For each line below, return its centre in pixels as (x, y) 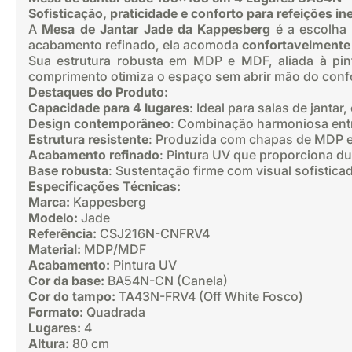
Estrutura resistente (88, 139)
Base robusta (68, 170)
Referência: (62, 233)
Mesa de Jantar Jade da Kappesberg (156, 29)
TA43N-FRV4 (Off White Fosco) (209, 296)
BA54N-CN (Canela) (166, 280)
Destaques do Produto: (98, 92)
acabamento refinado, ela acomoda (135, 45)
